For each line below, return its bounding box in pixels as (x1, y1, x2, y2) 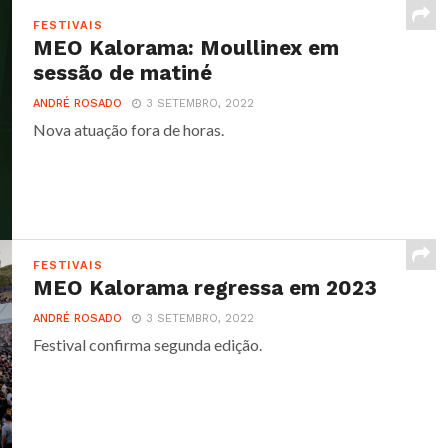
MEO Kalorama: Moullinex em (33, 36, 340, 60)
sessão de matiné (33, 61, 213, 85)
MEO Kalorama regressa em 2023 (33, 276, 378, 300)
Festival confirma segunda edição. (33, 335, 263, 354)
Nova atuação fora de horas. (33, 120, 225, 139)
